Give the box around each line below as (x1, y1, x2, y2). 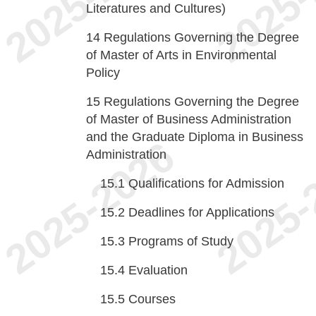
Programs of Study (128, 234, 233, 248)
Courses (128, 292, 176, 306)
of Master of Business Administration (86, 112, 291, 126)
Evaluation (128, 263, 188, 277)
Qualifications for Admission (128, 176, 284, 190)
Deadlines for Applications (128, 205, 274, 219)
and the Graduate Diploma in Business (86, 130, 303, 144)
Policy (86, 66, 120, 80)
